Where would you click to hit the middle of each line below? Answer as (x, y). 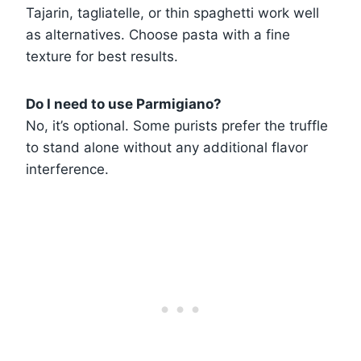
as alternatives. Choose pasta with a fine (158, 34)
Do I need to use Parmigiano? (124, 104)
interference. (67, 169)
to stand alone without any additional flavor (167, 147)
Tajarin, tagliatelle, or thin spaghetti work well (172, 12)
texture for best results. (102, 56)
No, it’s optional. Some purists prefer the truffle (177, 125)
